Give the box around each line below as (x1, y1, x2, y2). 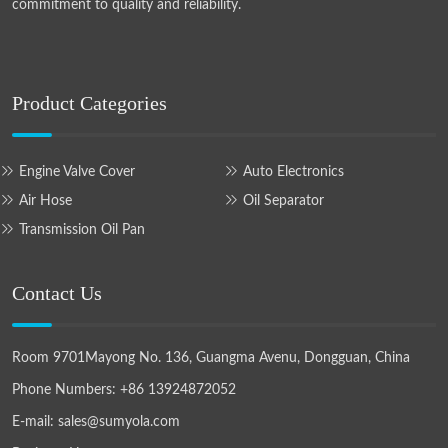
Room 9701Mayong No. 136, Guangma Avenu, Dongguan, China (12, 351, 410, 365)
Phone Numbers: (12, 383, 116, 397)
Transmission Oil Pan (19, 223, 145, 237)
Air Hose (19, 194, 72, 208)
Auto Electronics (243, 165, 344, 179)
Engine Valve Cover (19, 165, 135, 179)
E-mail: (12, 415, 54, 429)
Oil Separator (243, 194, 324, 208)
